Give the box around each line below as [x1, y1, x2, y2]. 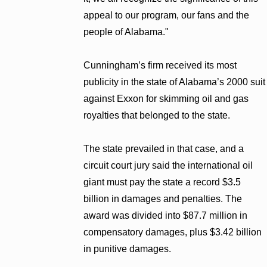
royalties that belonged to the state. [83, 110, 231, 120]
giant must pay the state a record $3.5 [83, 176, 241, 187]
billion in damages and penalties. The [83, 193, 243, 204]
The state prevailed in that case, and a [83, 143, 244, 154]
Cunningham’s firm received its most [83, 60, 237, 70]
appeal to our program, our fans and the [83, 10, 250, 20]
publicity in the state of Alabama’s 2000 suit [83, 76, 266, 87]
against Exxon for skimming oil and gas [83, 93, 249, 104]
